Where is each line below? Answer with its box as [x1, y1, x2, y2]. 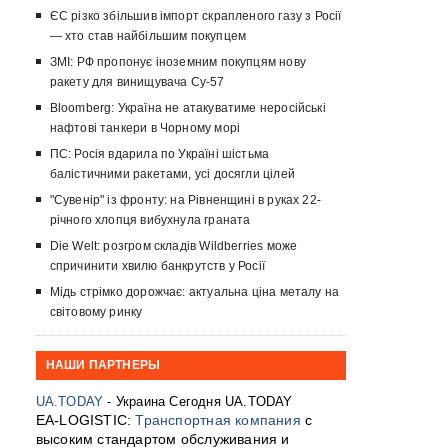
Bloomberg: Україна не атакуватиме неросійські [49, 101, 326, 116]
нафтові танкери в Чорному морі [49, 121, 241, 136]
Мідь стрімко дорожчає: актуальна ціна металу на [49, 285, 340, 300]
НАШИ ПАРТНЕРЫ [45, 355, 161, 375]
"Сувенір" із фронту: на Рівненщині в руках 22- [49, 193, 321, 208]
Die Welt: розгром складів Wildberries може [49, 239, 298, 254]
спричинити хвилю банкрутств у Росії [49, 259, 265, 274]
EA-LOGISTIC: [35, 412, 136, 429]
